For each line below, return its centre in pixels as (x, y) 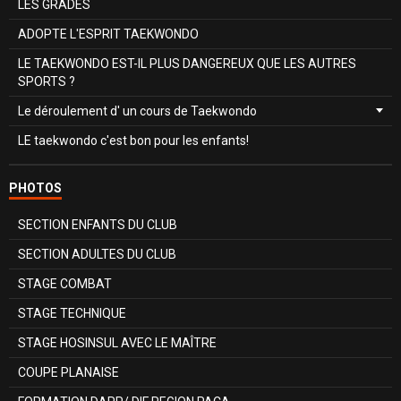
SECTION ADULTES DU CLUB (97, 254)
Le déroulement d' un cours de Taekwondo (137, 111)
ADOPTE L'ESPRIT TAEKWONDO (108, 34)
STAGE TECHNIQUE (72, 313)
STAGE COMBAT (65, 283)
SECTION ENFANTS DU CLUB (98, 224)
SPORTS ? (47, 81)
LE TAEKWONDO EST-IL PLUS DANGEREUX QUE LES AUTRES (187, 63)
